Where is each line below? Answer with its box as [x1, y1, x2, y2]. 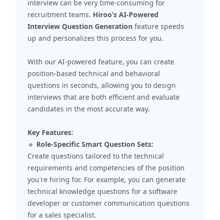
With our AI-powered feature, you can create [27, 56, 174, 66]
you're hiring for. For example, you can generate [27, 174, 186, 184]
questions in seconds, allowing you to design [27, 80, 176, 90]
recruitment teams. [27, 9, 93, 19]
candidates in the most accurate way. [27, 104, 150, 113]
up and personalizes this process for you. [27, 33, 164, 43]
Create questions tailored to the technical [27, 151, 164, 161]
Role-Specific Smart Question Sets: [36, 139, 153, 149]
